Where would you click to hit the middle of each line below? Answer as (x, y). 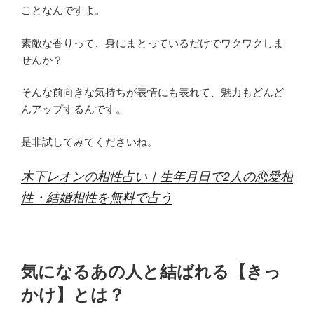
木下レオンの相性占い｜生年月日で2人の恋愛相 (157, 177)
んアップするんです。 (74, 109)
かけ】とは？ (73, 294)
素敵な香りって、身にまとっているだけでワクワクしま (152, 43)
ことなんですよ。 (63, 11)
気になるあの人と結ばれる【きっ (151, 271)
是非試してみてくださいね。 (89, 142)
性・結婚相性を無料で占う (97, 198)
